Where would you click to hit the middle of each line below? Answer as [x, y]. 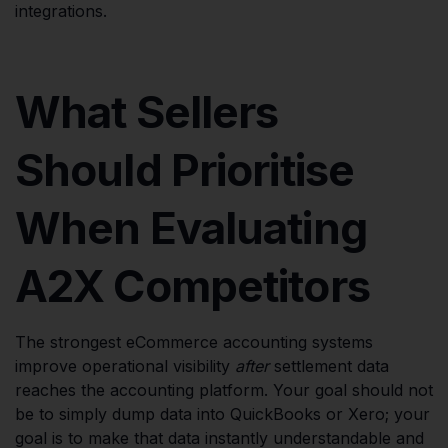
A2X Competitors [192, 285]
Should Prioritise [185, 169]
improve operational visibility [125, 365]
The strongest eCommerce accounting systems [194, 341]
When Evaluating [191, 227]
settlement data [329, 365]
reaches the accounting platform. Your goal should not [224, 389]
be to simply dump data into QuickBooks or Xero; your [222, 413]
